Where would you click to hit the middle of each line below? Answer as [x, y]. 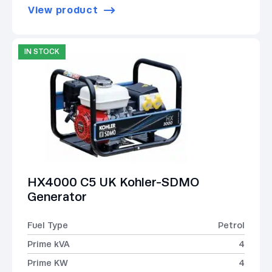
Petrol [231, 226]
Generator [57, 197]
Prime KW [48, 263]
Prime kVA [49, 244]
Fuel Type [48, 226]
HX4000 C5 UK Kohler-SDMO [113, 182]
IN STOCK [42, 52]
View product [63, 10]
